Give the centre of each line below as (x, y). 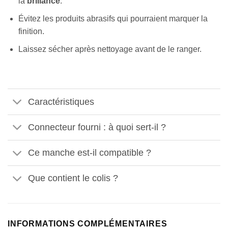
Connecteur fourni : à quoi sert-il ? (97, 127)
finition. (31, 32)
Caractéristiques (61, 102)
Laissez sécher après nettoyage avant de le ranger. (110, 49)
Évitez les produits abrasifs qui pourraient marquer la (113, 19)
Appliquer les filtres (60, 148)
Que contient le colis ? (73, 178)
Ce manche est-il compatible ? (90, 153)
